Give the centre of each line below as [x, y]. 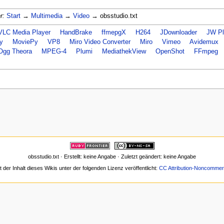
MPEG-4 [54, 51]
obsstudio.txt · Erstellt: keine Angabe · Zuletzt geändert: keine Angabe [112, 157]
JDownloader [178, 32]
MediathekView [124, 51]
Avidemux [204, 42]
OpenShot [170, 51]
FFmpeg [206, 51]
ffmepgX [113, 32]
